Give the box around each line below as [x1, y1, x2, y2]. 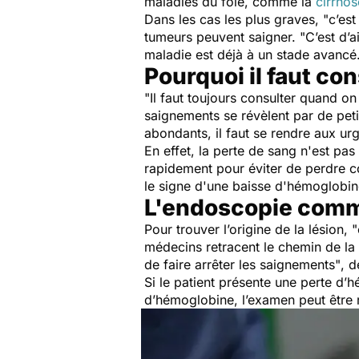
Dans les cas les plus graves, [144, 11, 323, 27]
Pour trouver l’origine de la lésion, [144, 221, 348, 237]
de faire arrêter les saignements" [144, 256, 341, 272]
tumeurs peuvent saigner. [144, 29, 296, 45]
